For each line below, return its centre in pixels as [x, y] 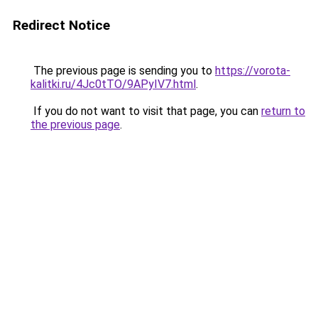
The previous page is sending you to [123, 71]
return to [283, 111]
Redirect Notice [61, 25]
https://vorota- [253, 71]
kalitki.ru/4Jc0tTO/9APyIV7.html [113, 84]
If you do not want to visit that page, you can [146, 111]
